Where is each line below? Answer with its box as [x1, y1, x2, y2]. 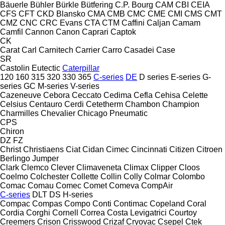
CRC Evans [40, 18, 82, 27]
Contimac [114, 199, 148, 208]
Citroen [196, 145, 222, 154]
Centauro [29, 99, 62, 108]
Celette [182, 90, 208, 99]
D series [139, 72, 169, 81]
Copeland [150, 199, 185, 208]
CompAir [141, 181, 173, 190]
